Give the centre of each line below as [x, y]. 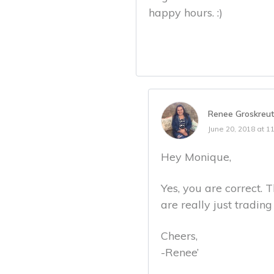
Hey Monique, [196, 157]
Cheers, [179, 236]
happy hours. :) [186, 13]
